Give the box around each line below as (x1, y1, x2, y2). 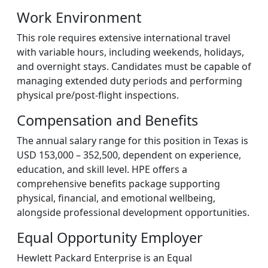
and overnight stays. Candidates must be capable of (17, 60, 251, 73)
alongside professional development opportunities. (17, 206, 249, 219)
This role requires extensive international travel (17, 31, 230, 44)
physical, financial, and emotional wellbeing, (17, 191, 215, 205)
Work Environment (17, 8, 141, 27)
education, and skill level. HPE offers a (17, 163, 187, 176)
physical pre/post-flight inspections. (17, 89, 179, 102)
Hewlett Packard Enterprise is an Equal (17, 251, 192, 264)
